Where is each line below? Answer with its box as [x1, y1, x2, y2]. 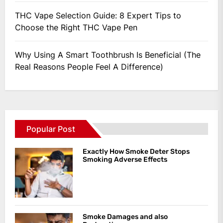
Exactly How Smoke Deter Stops [82, 147, 190, 156]
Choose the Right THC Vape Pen [15, 22, 137, 32]
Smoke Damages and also [82, 212, 168, 221]
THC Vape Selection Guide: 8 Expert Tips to [15, 10, 181, 20]
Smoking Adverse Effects [82, 155, 167, 164]
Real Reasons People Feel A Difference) [15, 61, 163, 72]
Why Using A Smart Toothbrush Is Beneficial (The [15, 49, 201, 60]
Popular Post [26, 123, 75, 134]
